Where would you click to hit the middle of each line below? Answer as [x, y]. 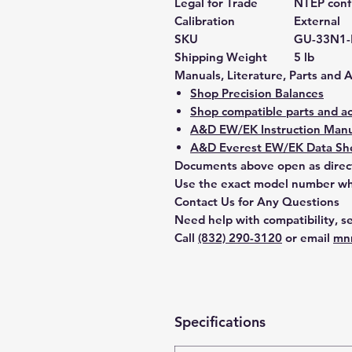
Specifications [220, 322]
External [317, 21]
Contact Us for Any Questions [257, 202]
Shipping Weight [221, 57]
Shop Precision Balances [257, 93]
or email [308, 238]
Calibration [205, 21]
